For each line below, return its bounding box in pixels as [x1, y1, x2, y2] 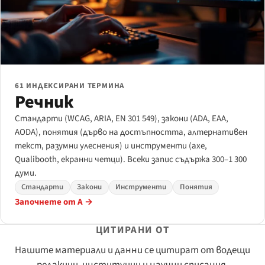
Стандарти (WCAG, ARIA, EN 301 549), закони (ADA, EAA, [15, 112, 228, 125]
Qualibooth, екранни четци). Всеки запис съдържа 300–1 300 [15, 153, 247, 166]
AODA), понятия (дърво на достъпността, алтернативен [15, 125, 247, 138]
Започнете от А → [15, 196, 93, 209]
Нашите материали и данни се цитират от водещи [15, 243, 250, 258]
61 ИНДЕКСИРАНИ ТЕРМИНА [15, 80, 125, 91]
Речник [15, 89, 74, 115]
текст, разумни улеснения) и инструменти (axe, [15, 139, 207, 152]
